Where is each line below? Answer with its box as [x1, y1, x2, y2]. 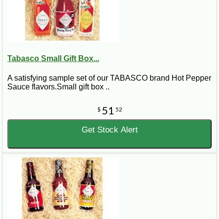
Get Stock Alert [81, 125, 138, 134]
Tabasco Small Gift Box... [7, 54, 99, 63]
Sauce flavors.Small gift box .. [7, 82, 109, 91]
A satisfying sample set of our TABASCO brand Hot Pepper [7, 73, 211, 82]
